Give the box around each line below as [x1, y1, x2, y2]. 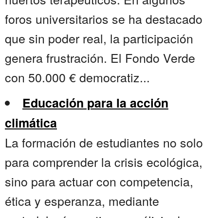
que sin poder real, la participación [5, 29, 193, 47]
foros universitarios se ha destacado [5, 10, 202, 28]
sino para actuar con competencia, [5, 172, 193, 190]
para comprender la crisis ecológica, [5, 153, 202, 171]
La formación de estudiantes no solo [5, 133, 203, 151]
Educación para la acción [22, 94, 168, 112]
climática [5, 114, 57, 132]
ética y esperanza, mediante [5, 192, 159, 210]
